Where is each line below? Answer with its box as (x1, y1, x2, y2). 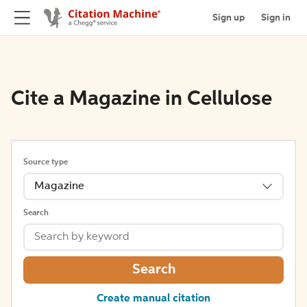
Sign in (261, 12, 291, 23)
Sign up (212, 12, 245, 23)
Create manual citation (97, 293, 210, 304)
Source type (23, 158, 68, 167)
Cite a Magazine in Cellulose (11, 89, 272, 110)
